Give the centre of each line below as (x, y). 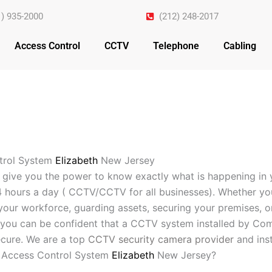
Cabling (240, 46)
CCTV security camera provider (161, 240)
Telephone (176, 46)
